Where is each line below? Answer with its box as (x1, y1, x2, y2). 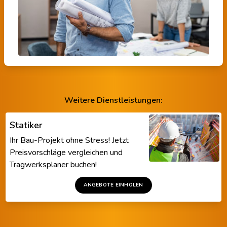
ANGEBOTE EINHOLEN (84, 181, 143, 188)
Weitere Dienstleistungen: (64, 94, 163, 106)
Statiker (10, 119, 43, 131)
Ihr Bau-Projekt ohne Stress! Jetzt (10, 134, 129, 146)
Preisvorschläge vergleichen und (10, 146, 123, 158)
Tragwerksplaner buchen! (10, 159, 97, 170)
